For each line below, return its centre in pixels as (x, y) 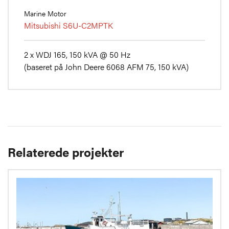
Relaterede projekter (66, 152)
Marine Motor (45, 14)
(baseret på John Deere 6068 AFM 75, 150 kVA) (106, 67)
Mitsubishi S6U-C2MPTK (68, 26)
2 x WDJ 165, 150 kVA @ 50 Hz (77, 55)
